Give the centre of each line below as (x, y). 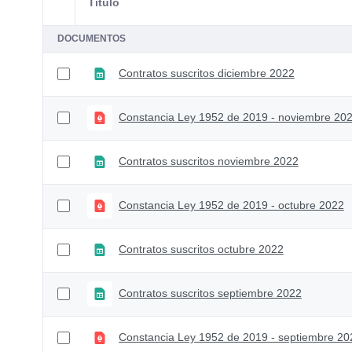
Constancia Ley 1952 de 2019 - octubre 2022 (231, 205)
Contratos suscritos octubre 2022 (201, 249)
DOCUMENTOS (91, 38)
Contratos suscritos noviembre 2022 (208, 161)
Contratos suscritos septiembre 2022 (210, 293)
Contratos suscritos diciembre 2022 (206, 73)
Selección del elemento (119, 10)
